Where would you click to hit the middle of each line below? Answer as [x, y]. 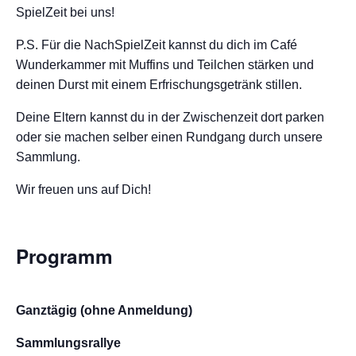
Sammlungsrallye [68, 343]
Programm [64, 256]
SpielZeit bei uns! [65, 12]
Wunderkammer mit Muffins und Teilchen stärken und [165, 65]
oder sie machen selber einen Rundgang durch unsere [169, 137]
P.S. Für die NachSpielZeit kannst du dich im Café [157, 45]
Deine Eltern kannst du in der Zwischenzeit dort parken [170, 117]
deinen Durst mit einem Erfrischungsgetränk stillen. [159, 85]
